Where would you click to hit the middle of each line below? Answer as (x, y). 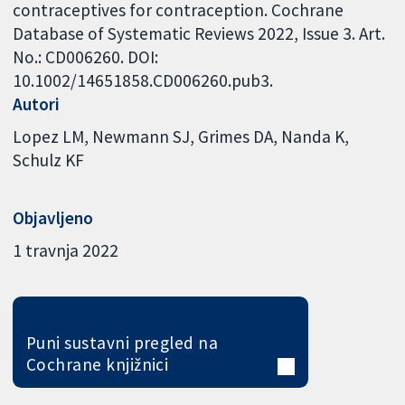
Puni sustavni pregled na (122, 342)
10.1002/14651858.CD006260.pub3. (143, 81)
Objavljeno (53, 218)
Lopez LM (49, 136)
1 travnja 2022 (66, 250)
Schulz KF (49, 160)
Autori (37, 104)
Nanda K (313, 136)
